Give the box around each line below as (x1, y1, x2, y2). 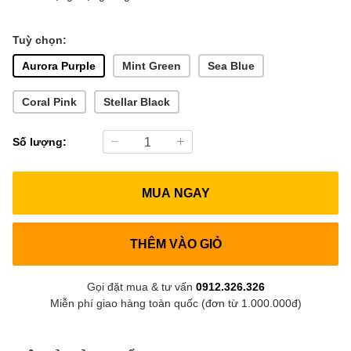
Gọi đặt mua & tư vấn (86, 279, 196, 293)
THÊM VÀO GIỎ (129, 236, 222, 251)
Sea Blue (208, 59, 255, 73)
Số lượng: (13, 135, 67, 149)
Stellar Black (103, 95, 170, 109)
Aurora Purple (22, 59, 96, 73)
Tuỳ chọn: (13, 32, 67, 46)
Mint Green (122, 59, 181, 73)
